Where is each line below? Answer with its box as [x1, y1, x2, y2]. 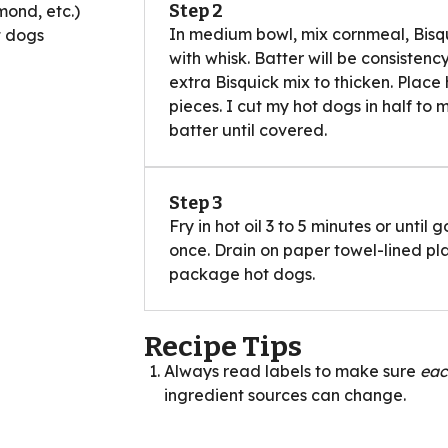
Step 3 [169, 191, 223, 214]
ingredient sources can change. [164, 384, 406, 405]
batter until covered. [169, 119, 327, 140]
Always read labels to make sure [164, 360, 420, 381]
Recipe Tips [144, 329, 302, 363]
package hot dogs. [169, 263, 315, 284]
